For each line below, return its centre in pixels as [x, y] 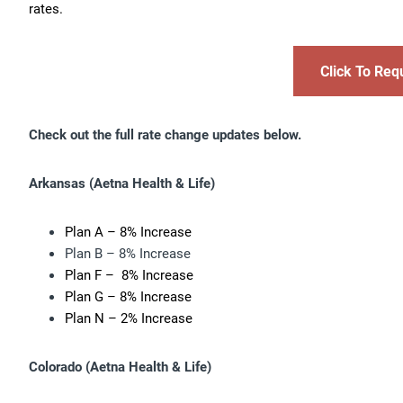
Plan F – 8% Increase [129, 274]
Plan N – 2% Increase [129, 317]
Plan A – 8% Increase [128, 231]
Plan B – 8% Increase [128, 252]
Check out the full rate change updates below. [165, 134]
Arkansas [59, 182]
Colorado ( [59, 366]
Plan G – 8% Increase [128, 296]
